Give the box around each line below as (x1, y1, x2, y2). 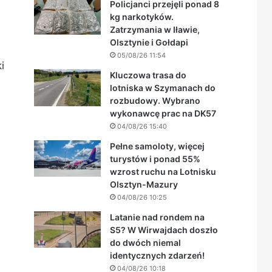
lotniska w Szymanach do (110, 83, 216, 93)
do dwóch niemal (110, 237, 181, 248)
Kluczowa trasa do (110, 70, 186, 80)
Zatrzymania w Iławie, (110, 24, 200, 35)
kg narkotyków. (110, 12, 174, 22)
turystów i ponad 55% (110, 154, 200, 164)
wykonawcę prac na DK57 (110, 108, 216, 118)
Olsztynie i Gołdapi (110, 37, 188, 47)
